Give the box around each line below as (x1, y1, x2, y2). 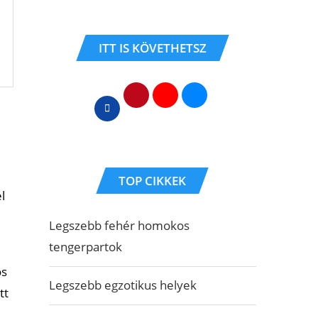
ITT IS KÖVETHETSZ (98, 40, 207, 56)
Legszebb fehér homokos (48, 217, 190, 234)
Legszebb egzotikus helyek (48, 277, 197, 293)
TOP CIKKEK (119, 172, 187, 189)
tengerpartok (48, 238, 122, 255)
